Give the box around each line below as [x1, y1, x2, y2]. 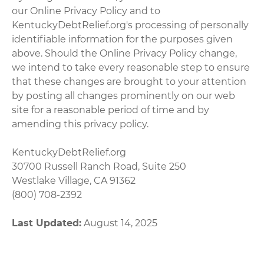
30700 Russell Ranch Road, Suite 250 [12, 160, 187, 172]
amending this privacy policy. [12, 118, 149, 130]
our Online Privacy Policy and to [12, 5, 161, 16]
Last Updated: [12, 217, 82, 229]
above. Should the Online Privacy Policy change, [12, 47, 237, 59]
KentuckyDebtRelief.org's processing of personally [12, 19, 249, 31]
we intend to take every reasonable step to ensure [12, 61, 250, 73]
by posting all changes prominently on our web [12, 90, 236, 101]
